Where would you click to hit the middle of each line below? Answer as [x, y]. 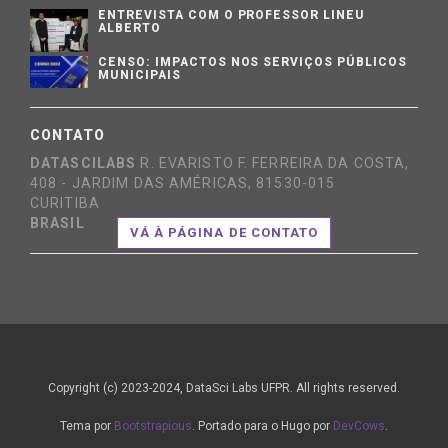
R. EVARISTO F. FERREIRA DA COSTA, [275, 162]
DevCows [359, 425]
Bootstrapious [153, 425]
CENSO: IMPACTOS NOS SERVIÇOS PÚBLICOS [252, 61]
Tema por [87, 425]
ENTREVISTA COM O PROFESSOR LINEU [231, 14]
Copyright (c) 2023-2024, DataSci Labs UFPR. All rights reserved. [224, 387]
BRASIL [57, 222]
